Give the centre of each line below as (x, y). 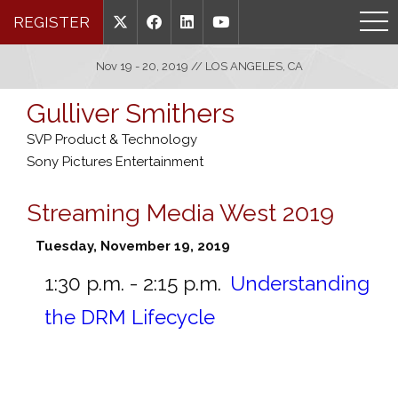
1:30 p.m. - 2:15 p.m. (133, 283)
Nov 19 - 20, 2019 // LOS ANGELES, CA (199, 66)
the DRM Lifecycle (130, 317)
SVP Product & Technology (112, 139)
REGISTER (52, 22)
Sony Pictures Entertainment (115, 162)
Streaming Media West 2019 (180, 212)
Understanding (300, 283)
